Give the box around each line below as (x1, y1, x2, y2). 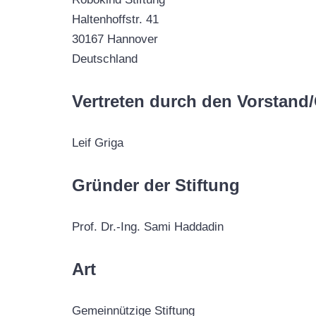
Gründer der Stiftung (72, 175, 240, 195)
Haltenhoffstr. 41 (72, 12, 159, 26)
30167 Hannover (72, 32, 158, 46)
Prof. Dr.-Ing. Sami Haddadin (72, 219, 224, 233)
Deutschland (72, 51, 138, 66)
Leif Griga (72, 135, 123, 150)
